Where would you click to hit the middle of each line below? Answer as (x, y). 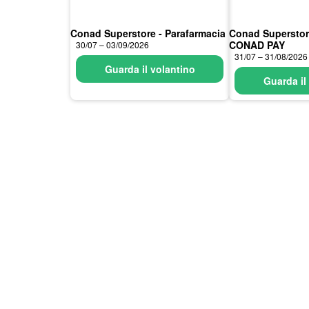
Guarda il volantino (150, 69)
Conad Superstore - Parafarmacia (148, 33)
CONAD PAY (257, 45)
